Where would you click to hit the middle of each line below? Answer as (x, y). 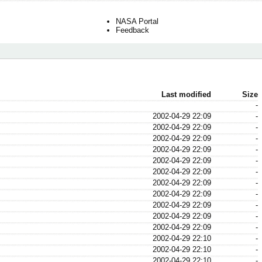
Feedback (132, 30)
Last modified (186, 95)
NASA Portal (137, 22)
